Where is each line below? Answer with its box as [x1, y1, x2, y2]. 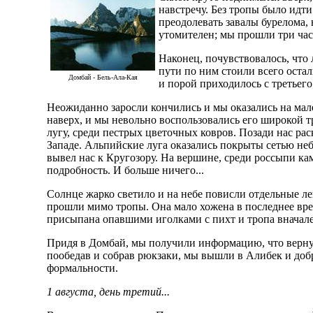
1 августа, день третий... [47, 286, 170, 298]
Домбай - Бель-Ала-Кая [68, 73, 138, 82]
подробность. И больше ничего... [47, 164, 205, 177]
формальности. [47, 262, 119, 275]
